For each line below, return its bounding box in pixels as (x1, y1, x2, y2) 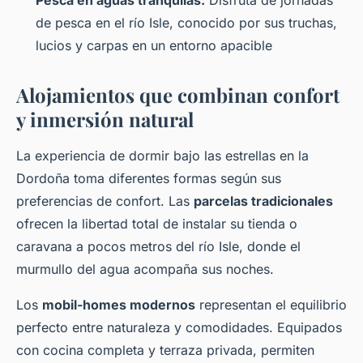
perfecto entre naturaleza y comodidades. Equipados (16, 318, 342, 335)
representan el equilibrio (195, 296, 347, 313)
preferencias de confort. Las (16, 192, 194, 209)
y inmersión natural (16, 105, 194, 132)
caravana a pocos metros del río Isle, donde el (16, 237, 301, 254)
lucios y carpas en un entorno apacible (36, 36, 272, 53)
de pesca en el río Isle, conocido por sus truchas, (36, 14, 337, 31)
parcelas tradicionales (194, 192, 333, 209)
